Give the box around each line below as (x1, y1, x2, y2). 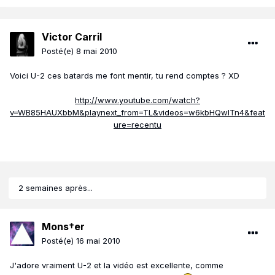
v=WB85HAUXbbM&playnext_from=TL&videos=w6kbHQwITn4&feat (10, 107, 265, 118)
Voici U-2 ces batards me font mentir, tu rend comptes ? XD (10, 71, 239, 81)
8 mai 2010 (76, 46, 117, 56)
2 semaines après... (18, 183, 93, 193)
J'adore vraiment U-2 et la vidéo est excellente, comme (10, 260, 223, 271)
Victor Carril (42, 31, 102, 44)
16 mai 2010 (76, 236, 120, 246)
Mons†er (42, 220, 85, 233)
